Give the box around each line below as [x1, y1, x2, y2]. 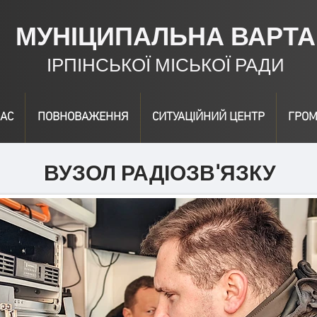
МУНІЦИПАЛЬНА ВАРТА [15, 21, 316, 52]
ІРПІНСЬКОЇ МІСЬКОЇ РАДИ [46, 54, 284, 76]
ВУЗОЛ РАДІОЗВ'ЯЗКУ [44, 161, 276, 186]
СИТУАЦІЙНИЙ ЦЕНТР [152, 110, 265, 125]
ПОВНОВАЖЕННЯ [37, 110, 129, 125]
